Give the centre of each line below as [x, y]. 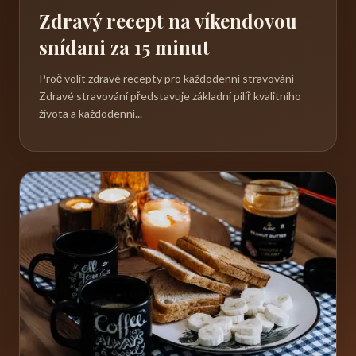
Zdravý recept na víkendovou [168, 21]
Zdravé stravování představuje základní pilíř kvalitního [170, 96]
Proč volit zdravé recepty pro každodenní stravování [166, 79]
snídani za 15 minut [124, 47]
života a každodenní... [91, 114]
